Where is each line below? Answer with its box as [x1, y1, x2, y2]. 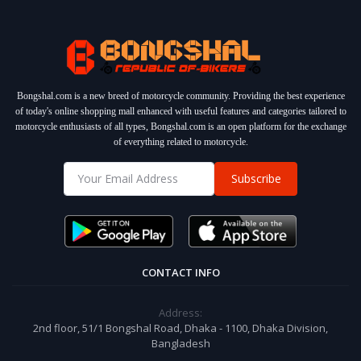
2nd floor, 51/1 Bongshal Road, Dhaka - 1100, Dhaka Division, [33, 321, 328, 335]
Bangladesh [151, 336, 210, 351]
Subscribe [230, 171, 281, 187]
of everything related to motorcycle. [113, 135, 248, 147]
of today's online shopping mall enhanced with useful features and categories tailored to [15, 105, 346, 117]
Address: [159, 305, 202, 320]
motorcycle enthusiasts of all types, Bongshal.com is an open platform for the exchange [15, 120, 346, 132]
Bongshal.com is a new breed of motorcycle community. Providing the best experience [16, 89, 345, 102]
